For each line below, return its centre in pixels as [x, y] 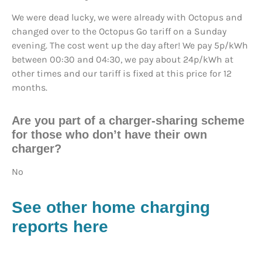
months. [30, 88]
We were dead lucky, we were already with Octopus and [127, 18]
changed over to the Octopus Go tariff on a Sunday [119, 32]
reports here [60, 227]
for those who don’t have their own [109, 135]
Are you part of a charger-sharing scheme [128, 121]
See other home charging [111, 208]
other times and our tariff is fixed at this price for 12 [122, 74]
